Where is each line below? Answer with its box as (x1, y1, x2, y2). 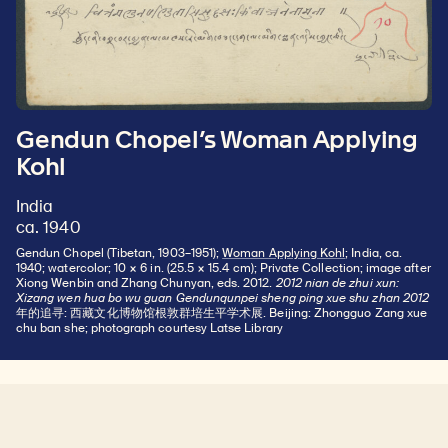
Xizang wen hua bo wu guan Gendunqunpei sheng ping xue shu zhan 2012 (16, 289, 430, 306)
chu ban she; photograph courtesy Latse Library (16, 319, 283, 336)
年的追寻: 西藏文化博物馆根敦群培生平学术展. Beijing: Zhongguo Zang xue (16, 304, 427, 321)
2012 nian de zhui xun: (275, 274, 399, 291)
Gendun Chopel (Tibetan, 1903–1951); (16, 244, 223, 261)
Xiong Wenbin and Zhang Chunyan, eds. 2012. (16, 274, 276, 291)
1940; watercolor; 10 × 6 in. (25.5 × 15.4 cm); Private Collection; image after (16, 259, 431, 276)
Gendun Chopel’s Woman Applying (16, 124, 418, 154)
